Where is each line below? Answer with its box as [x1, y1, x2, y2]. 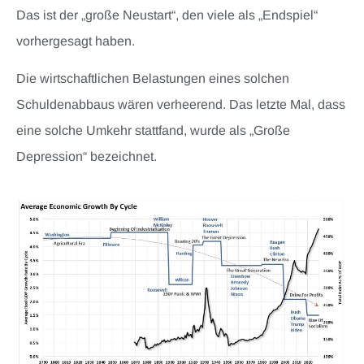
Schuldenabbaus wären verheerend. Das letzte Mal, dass [16, 97, 345, 112]
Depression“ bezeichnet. [16, 149, 157, 164]
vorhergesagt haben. [16, 33, 135, 48]
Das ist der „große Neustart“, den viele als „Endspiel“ [16, 7, 318, 22]
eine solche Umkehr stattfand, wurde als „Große [16, 123, 290, 138]
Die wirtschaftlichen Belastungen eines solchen [16, 71, 289, 86]
